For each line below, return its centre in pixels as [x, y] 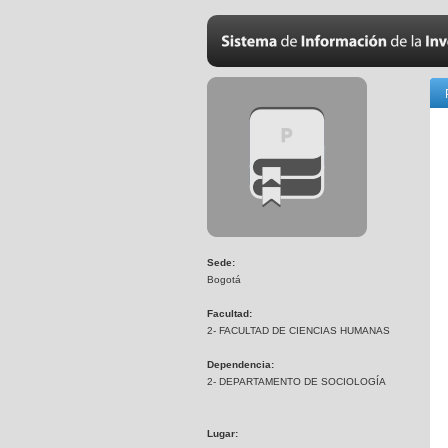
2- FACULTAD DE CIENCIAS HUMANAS [298, 330]
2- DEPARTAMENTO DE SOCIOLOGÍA [296, 381]
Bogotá [224, 279]
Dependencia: [240, 364]
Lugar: [222, 433]
